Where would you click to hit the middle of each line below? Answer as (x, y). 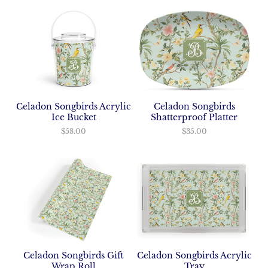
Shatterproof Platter (194, 117)
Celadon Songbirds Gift (74, 256)
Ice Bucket (74, 117)
